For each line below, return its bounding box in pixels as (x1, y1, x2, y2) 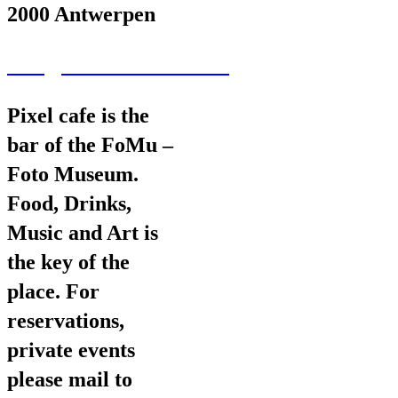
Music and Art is (7, 221, 158, 245)
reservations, (7, 309, 124, 333)
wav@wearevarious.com (7, 53, 229, 77)
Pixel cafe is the (7, 104, 149, 128)
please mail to (7, 368, 132, 392)
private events (7, 338, 135, 362)
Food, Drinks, (7, 192, 131, 216)
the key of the (7, 251, 130, 275)
